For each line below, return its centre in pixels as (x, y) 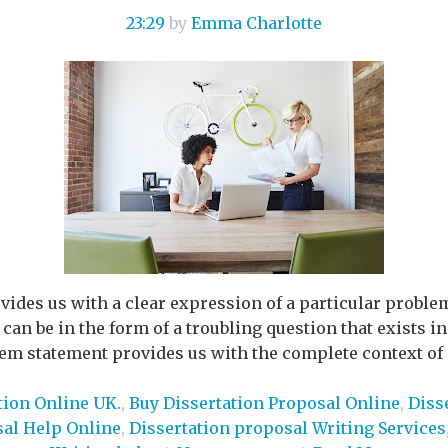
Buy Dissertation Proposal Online (264, 402)
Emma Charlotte (256, 22)
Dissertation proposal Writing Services (287, 427)
